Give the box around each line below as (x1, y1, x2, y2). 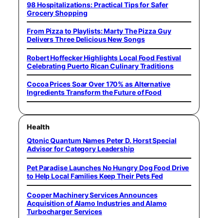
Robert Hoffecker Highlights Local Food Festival (27, 53, 182, 62)
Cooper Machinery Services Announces (27, 190, 158, 199)
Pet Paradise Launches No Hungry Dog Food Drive (27, 163, 189, 172)
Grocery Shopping (27, 8, 88, 17)
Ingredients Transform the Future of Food (27, 88, 162, 97)
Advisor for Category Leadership (27, 144, 134, 153)
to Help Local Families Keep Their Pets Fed (27, 171, 163, 180)
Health (27, 122, 50, 131)
